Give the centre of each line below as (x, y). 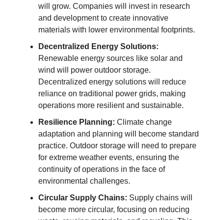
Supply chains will (160, 197)
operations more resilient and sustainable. (111, 105)
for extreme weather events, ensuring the (109, 157)
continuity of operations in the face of (102, 169)
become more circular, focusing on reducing (114, 209)
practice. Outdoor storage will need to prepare (117, 145)
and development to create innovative (103, 18)
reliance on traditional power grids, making (112, 93)
